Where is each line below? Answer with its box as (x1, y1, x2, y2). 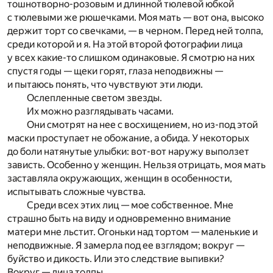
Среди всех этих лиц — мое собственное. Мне (27, 199, 233, 211)
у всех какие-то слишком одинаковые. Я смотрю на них (7, 52, 255, 64)
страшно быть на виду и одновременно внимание (7, 213, 231, 225)
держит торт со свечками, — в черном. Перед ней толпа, (7, 25, 263, 37)
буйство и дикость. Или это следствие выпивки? (7, 253, 224, 265)
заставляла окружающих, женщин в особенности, (7, 172, 232, 185)
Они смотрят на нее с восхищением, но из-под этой (27, 119, 258, 131)
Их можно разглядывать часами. (27, 105, 174, 118)
